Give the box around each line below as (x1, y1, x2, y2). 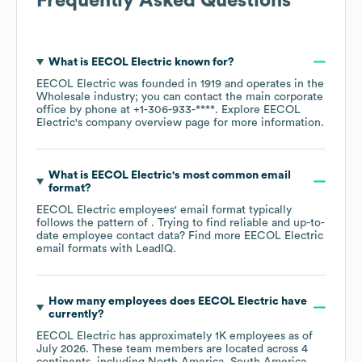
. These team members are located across (86, 343, 301, 355)
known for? (171, 56, 234, 68)
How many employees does (48, 295, 198, 307)
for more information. (210, 116, 324, 128)
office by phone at (36, 103, 133, 116)
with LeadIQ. (107, 242, 176, 255)
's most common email (171, 169, 291, 181)
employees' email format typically (116, 204, 292, 216)
